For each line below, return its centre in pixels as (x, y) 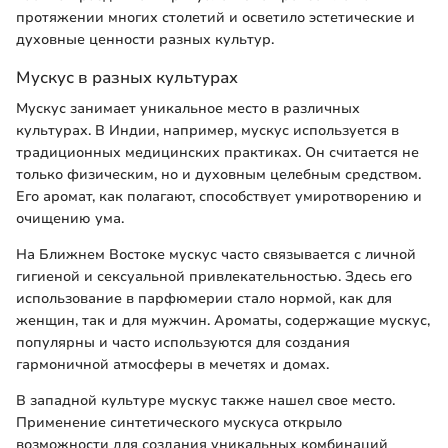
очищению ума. (70, 219)
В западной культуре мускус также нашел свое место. (205, 401)
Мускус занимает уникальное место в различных (188, 109)
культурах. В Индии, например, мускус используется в (207, 131)
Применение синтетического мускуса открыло (179, 423)
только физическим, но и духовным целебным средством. (218, 175)
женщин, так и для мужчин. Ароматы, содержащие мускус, (223, 321)
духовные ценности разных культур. (145, 39)
